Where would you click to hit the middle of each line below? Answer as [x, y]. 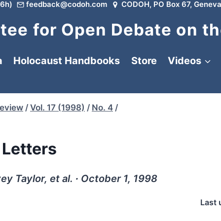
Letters [29, 149]
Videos [184, 61]
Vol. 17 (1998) [57, 108]
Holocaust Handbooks [67, 61]
